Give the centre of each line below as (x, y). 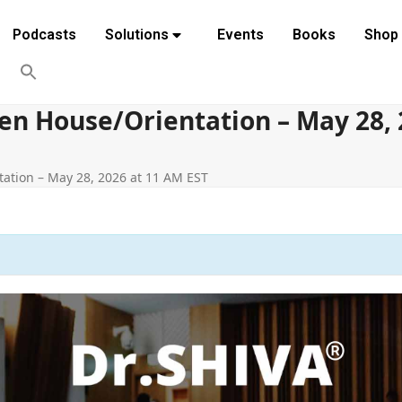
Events (240, 35)
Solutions (136, 35)
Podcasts (44, 35)
